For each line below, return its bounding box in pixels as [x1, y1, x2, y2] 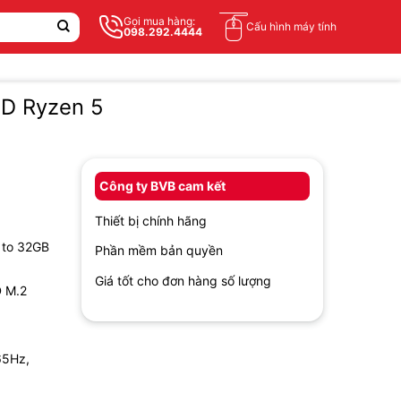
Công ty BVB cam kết [99, 177, 226, 193]
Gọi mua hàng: [124, 14, 195, 28]
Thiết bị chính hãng [95, 212, 207, 228]
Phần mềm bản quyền [95, 243, 223, 259]
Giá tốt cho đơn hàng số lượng [95, 272, 271, 288]
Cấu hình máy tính [246, 20, 337, 33]
